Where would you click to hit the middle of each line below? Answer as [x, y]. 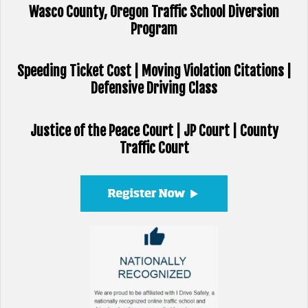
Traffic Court [154, 148]
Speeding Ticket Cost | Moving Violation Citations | [154, 71]
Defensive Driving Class [154, 89]
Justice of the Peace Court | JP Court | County [154, 131]
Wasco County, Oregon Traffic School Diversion [154, 12]
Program [154, 29]
